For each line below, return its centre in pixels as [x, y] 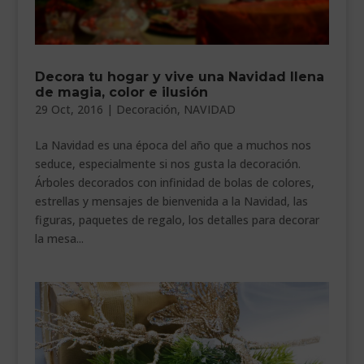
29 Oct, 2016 [69, 110]
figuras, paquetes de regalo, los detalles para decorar [177, 220]
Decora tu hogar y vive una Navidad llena [179, 77]
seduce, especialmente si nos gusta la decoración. [167, 164]
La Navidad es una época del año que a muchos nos [173, 145]
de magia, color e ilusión [121, 93]
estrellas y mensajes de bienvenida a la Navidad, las [171, 201]
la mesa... [59, 239]
